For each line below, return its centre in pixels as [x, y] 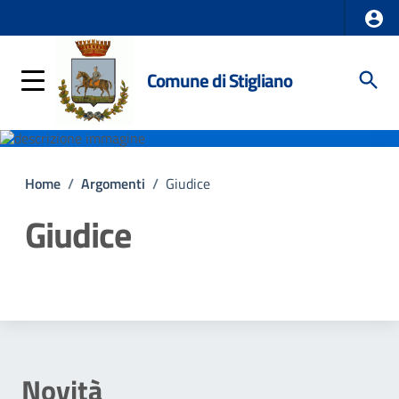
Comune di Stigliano [219, 80]
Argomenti [113, 183]
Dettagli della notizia [151, 288]
